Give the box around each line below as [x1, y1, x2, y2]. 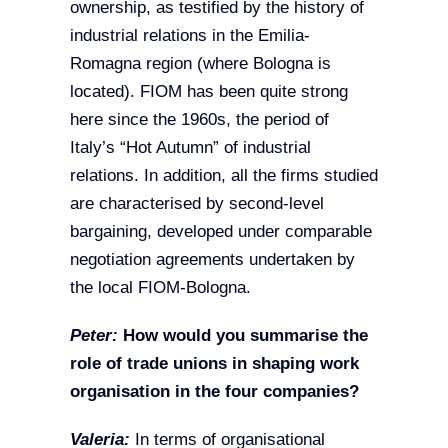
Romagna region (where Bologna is [69, 54, 331, 74]
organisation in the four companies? [69, 382, 359, 402]
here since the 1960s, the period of [69, 110, 329, 130]
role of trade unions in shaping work [69, 354, 359, 374]
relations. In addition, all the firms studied [69, 166, 378, 186]
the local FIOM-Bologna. [69, 278, 251, 298]
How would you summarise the [117, 326, 368, 346]
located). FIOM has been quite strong [69, 82, 348, 102]
